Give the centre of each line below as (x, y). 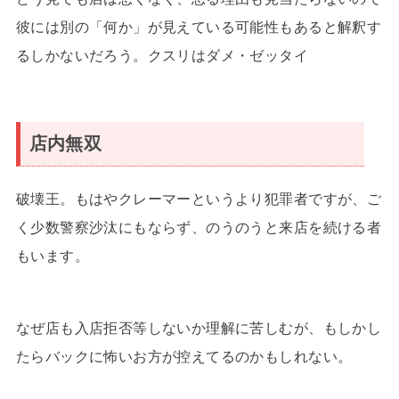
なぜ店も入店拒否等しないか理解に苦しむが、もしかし (199, 328)
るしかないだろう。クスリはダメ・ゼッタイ (162, 55)
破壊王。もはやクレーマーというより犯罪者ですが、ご (199, 198)
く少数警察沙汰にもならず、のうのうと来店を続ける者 (199, 227)
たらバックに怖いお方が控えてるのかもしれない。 (184, 356)
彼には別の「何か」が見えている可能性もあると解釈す (199, 26)
